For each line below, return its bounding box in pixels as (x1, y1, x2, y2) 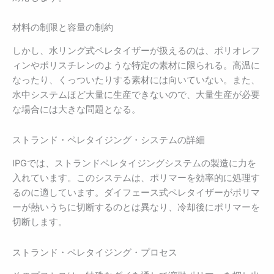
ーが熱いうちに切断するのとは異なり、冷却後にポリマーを (12, 202, 260, 213)
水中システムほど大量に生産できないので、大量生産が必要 (12, 89, 260, 101)
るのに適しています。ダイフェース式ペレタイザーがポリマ (12, 187, 260, 199)
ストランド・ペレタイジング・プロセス (12, 246, 177, 258)
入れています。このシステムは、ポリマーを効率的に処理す (12, 172, 260, 184)
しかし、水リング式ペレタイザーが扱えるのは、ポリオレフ (12, 45, 260, 57)
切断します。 (12, 217, 67, 228)
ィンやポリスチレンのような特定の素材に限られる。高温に (12, 60, 260, 72)
